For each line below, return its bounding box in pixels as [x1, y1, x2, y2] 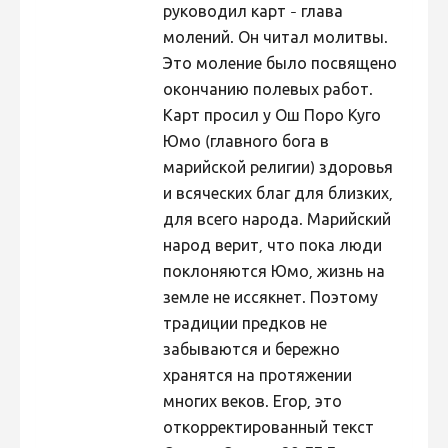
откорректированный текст [162, 421, 374, 438]
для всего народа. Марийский [162, 213, 391, 230]
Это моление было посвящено [162, 57, 397, 74]
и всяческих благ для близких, [162, 187, 393, 204]
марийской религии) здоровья [162, 161, 393, 178]
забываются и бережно [162, 343, 340, 360]
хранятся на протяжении [162, 369, 352, 386]
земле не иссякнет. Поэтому [162, 291, 378, 308]
